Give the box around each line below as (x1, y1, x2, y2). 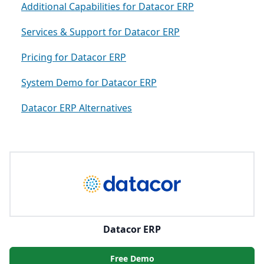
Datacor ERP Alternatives (21, 101, 132, 115)
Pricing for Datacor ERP (21, 51, 126, 64)
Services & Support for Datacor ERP (21, 25, 180, 39)
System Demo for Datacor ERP (21, 76, 157, 90)
